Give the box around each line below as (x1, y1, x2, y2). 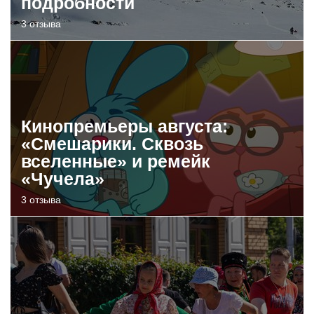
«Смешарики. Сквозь (21, 133, 203, 153)
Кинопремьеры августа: (21, 116, 228, 136)
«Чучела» (21, 168, 104, 189)
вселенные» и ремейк (21, 151, 210, 171)
